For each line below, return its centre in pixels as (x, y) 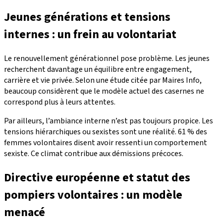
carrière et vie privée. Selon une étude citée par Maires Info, (103, 81)
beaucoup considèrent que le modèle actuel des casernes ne (104, 91)
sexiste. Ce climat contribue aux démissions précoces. (94, 154)
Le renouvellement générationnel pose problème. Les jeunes (107, 59)
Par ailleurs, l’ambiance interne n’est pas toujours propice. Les (109, 121)
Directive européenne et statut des (97, 178)
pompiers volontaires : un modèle (93, 195)
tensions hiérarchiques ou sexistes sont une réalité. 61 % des (106, 132)
